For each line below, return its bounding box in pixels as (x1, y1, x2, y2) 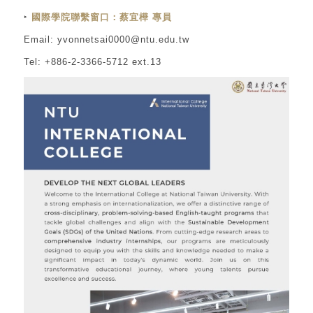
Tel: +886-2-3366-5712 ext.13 (23, 57, 161, 68)
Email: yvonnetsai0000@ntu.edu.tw (23, 34, 189, 45)
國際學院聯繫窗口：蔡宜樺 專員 (31, 12, 175, 23)
